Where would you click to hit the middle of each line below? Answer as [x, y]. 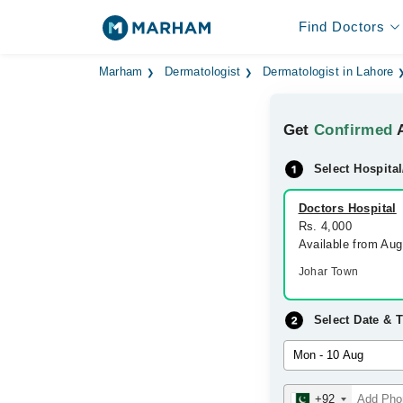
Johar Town [328, 272]
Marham [121, 72]
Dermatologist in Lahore [328, 72]
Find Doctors [341, 27]
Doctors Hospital [347, 208]
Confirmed [354, 130]
